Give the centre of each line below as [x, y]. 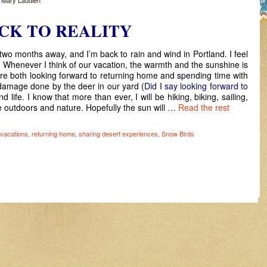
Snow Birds [178, 133]
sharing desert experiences [118, 133]
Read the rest [204, 107]
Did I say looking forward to [196, 86]
